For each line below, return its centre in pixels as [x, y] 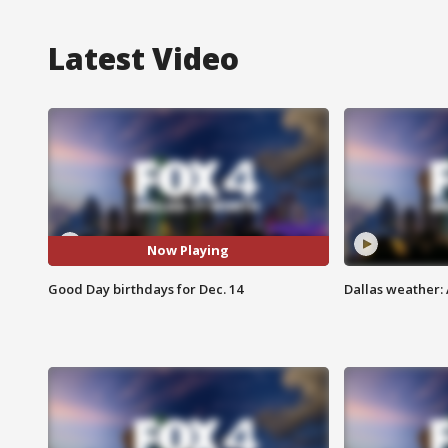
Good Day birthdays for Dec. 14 [145, 288]
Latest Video [143, 58]
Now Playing [188, 250]
